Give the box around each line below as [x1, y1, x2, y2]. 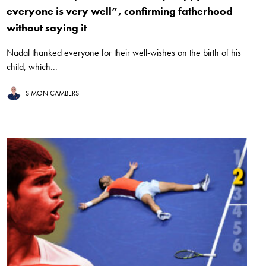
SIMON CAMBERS [25, 88, 79, 99]
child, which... [6, 61, 58, 74]
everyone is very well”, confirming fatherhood [6, 4, 233, 18]
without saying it [6, 21, 87, 35]
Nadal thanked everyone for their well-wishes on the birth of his [6, 46, 241, 59]
